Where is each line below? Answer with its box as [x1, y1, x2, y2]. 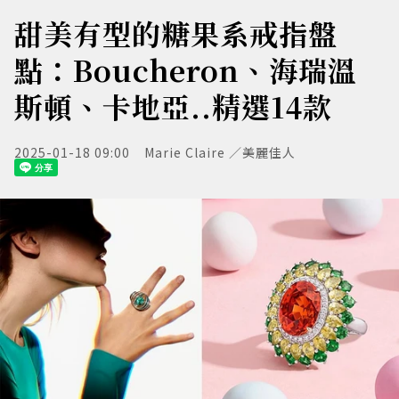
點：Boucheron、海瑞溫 [14, 49, 357, 90]
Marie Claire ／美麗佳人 [144, 143, 296, 161]
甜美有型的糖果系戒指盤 [14, 12, 338, 53]
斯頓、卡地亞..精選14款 [14, 85, 332, 126]
